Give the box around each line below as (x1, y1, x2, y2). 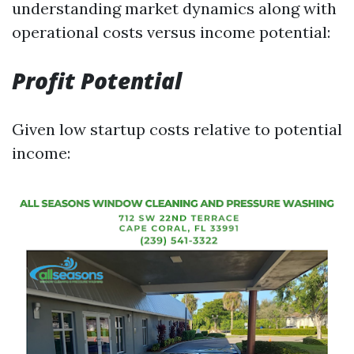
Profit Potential (12, 66, 182, 96)
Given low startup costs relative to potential (12, 119, 342, 139)
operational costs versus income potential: (12, 22, 330, 42)
